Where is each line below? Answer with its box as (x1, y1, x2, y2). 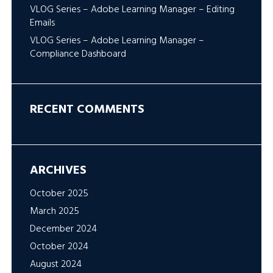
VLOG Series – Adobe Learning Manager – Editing (29, 2, 235, 18)
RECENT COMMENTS (29, 100, 144, 120)
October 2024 (29, 239, 88, 255)
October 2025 (29, 186, 88, 202)
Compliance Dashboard (29, 46, 126, 63)
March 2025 (29, 204, 79, 220)
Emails (29, 15, 55, 32)
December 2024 (29, 221, 97, 238)
